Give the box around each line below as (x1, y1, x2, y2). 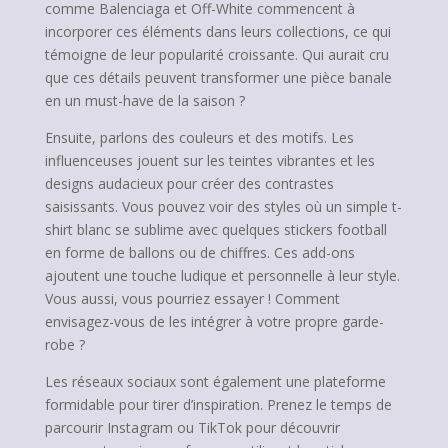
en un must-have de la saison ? (44, 91, 245, 110)
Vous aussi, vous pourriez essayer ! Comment (44, 289, 340, 308)
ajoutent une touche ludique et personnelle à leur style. (44, 266, 400, 285)
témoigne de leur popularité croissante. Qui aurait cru (44, 45, 389, 64)
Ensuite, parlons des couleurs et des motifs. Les (44, 128, 354, 147)
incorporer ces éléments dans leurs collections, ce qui (44, 22, 391, 41)
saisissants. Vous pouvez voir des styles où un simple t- (44, 197, 402, 216)
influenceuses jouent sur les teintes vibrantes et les (44, 151, 375, 170)
